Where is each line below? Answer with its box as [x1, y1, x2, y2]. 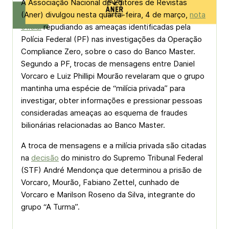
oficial [21, 22, 41, 32]
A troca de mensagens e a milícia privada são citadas [21, 141, 207, 150]
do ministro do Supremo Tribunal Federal [59, 153, 203, 163]
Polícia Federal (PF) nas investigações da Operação [21, 34, 202, 44]
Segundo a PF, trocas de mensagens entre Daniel [21, 59, 195, 68]
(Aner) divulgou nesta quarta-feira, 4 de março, [21, 10, 190, 19]
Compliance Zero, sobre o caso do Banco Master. [21, 47, 195, 56]
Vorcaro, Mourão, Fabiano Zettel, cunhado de [21, 177, 179, 187]
